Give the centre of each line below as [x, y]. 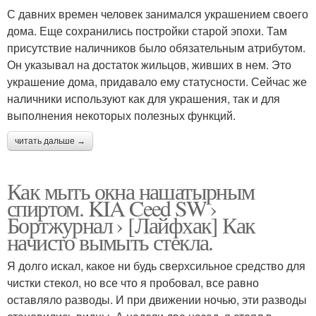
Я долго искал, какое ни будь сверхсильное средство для [156, 266]
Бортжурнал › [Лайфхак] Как [131, 225]
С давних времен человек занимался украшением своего [158, 14]
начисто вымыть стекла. [110, 242]
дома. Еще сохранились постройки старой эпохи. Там [147, 31]
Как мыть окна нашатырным [131, 191]
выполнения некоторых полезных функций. [121, 116]
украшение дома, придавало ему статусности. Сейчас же [157, 82]
